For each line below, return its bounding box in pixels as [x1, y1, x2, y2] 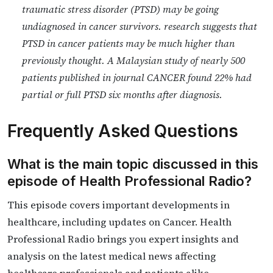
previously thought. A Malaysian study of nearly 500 [22, 53, 245, 67]
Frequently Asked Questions [7, 120, 238, 141]
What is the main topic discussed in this [7, 155, 258, 172]
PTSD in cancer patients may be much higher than [22, 36, 235, 50]
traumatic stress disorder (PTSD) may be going [22, 2, 219, 16]
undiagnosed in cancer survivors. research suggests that [22, 19, 257, 33]
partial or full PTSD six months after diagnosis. [22, 87, 222, 101]
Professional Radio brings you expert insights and [7, 232, 239, 246]
